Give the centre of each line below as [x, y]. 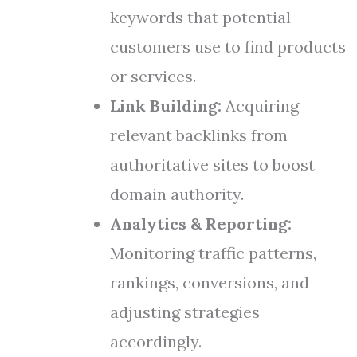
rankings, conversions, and [210, 282]
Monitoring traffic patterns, [213, 253]
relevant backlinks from [199, 135]
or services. [153, 76]
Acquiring [260, 106]
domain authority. [177, 194]
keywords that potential [200, 17]
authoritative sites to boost [212, 165]
